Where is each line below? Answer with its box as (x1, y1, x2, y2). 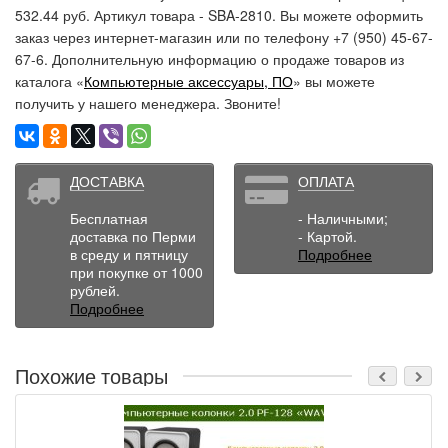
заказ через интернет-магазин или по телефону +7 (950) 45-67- (15, 26, 433, 47)
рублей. (70, 279, 120, 300)
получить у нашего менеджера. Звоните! (15, 92, 281, 113)
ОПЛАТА (298, 170, 354, 191)
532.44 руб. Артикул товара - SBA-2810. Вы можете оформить (15, 4, 423, 25)
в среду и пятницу (70, 243, 188, 264)
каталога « (15, 70, 84, 91)
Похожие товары (15, 360, 168, 390)
